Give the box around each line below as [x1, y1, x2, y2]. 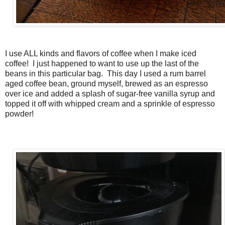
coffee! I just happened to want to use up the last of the [5, 59, 199, 68]
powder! [5, 109, 34, 119]
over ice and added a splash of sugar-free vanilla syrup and [5, 89, 215, 98]
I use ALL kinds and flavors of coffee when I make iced [5, 49, 196, 58]
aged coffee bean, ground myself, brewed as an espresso [5, 79, 208, 88]
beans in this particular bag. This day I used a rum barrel [5, 69, 206, 78]
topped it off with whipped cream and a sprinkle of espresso [5, 99, 215, 108]
